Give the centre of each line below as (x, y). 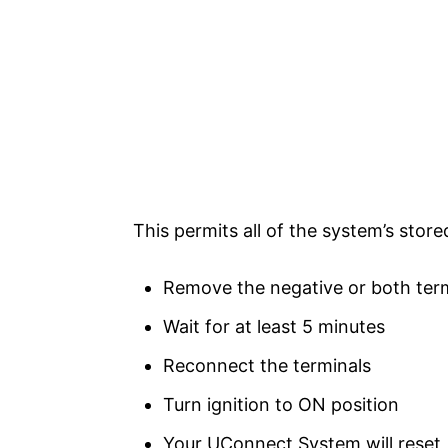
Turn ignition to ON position (281, 404)
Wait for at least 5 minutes (274, 326)
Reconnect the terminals (267, 365)
